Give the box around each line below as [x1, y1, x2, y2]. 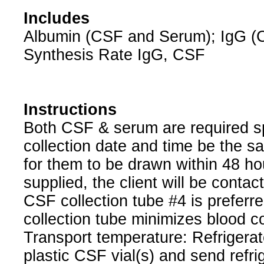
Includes [23, 9, 90, 28]
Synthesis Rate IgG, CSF [23, 46, 205, 64]
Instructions [23, 101, 117, 119]
